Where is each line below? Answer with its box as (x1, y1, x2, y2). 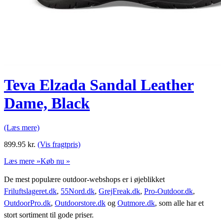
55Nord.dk (61, 186, 95, 195)
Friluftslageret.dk (4, 186, 57, 195)
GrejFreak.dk (99, 186, 140, 195)
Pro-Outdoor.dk (144, 186, 193, 195)
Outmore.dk (117, 198, 155, 207)
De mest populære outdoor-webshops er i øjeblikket (4, 175, 165, 184)
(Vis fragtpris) (37, 140, 80, 148)
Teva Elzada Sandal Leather (4, 76, 194, 94)
